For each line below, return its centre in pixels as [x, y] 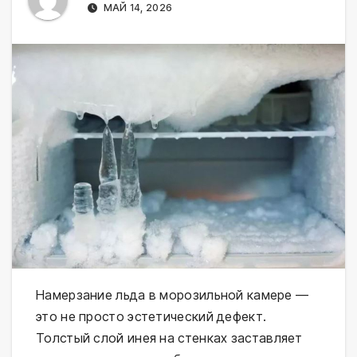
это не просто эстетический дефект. [151, 317]
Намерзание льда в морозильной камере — [173, 295]
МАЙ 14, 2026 [137, 8]
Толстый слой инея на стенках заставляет [169, 338]
